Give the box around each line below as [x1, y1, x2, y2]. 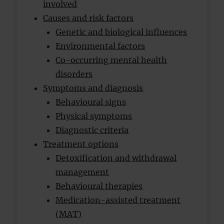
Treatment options [43, 139, 119, 149]
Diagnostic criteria [55, 125, 129, 135]
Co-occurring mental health [55, 55, 167, 65]
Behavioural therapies [55, 181, 143, 191]
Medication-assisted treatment [55, 195, 181, 205]
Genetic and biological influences [55, 27, 187, 37]
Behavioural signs [55, 97, 126, 107]
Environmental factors [55, 41, 145, 51]
